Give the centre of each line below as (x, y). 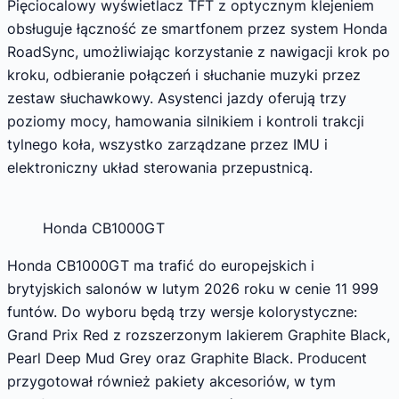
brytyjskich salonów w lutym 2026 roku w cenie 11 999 (193, 288)
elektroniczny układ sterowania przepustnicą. (160, 167)
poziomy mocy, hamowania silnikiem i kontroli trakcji (186, 121)
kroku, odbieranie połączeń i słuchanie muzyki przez (184, 74)
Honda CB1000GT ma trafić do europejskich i (161, 265)
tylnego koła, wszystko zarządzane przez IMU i (167, 144)
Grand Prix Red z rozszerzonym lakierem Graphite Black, (199, 334)
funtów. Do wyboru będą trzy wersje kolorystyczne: (182, 311)
